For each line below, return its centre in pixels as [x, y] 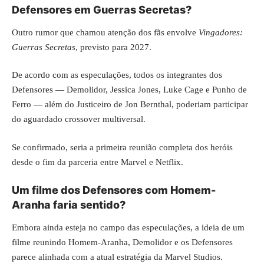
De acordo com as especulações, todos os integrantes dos [117, 75]
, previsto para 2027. [113, 47]
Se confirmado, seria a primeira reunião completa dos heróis [122, 147]
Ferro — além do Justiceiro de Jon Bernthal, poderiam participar [130, 105]
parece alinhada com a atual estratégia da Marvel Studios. [117, 257]
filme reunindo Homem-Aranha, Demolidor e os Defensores [122, 242]
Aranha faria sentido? [69, 205]
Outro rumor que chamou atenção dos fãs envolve [105, 32]
